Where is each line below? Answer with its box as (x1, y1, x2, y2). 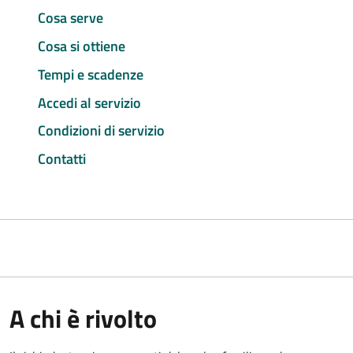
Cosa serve (38, 7, 103, 29)
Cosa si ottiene (38, 35, 125, 58)
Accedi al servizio (38, 91, 141, 113)
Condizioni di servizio (38, 120, 165, 142)
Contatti (38, 148, 86, 170)
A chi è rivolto (9, 299, 157, 338)
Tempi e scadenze (38, 63, 143, 85)
